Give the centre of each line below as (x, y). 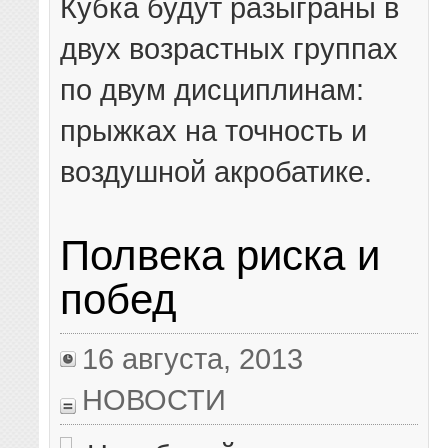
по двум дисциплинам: (212, 89)
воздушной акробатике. (216, 171)
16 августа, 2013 (193, 358)
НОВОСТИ (154, 399)
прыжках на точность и (214, 130)
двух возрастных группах (229, 48)
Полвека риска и (220, 255)
